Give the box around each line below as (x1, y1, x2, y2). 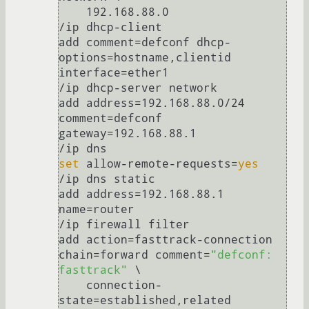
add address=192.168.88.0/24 (59, 97, 245, 110)
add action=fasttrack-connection (59, 233, 272, 247)
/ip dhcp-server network (59, 81, 217, 95)
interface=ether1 (59, 66, 169, 80)
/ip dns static (59, 172, 155, 186)
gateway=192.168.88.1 (59, 127, 197, 141)
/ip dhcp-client (59, 21, 162, 34)
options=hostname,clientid (59, 51, 231, 65)
